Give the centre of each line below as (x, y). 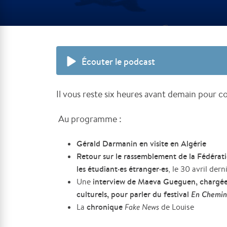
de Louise (178, 207)
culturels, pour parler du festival (133, 194)
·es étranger (139, 169)
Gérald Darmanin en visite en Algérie (142, 143)
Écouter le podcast (119, 62)
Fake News (142, 207)
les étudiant (97, 169)
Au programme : (90, 119)
